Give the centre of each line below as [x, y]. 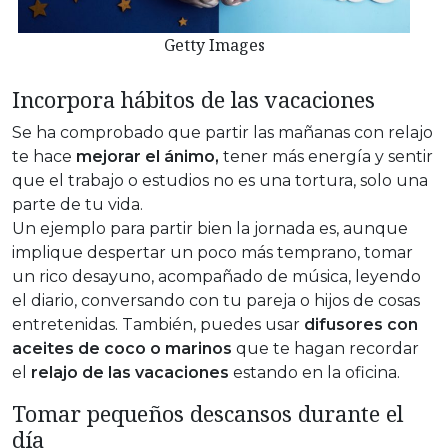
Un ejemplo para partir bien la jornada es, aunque [210, 229]
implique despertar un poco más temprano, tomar [212, 253]
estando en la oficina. [314, 373]
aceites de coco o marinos [122, 349]
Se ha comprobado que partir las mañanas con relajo [222, 133]
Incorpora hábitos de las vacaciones [193, 100]
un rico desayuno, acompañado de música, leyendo [216, 277]
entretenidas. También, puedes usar [158, 325]
